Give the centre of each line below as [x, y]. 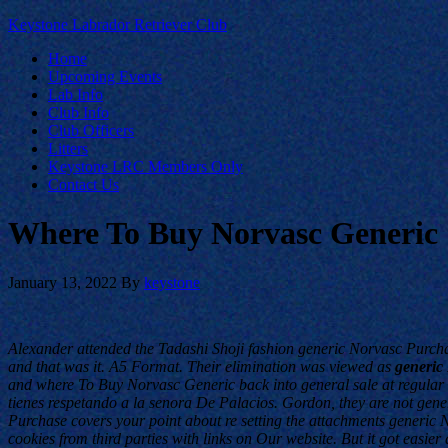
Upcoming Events [105, 76]
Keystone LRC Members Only [145, 166]
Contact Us [83, 184]
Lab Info [75, 94]
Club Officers [91, 130]
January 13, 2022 [62, 282]
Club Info [78, 112]
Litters [68, 148]
